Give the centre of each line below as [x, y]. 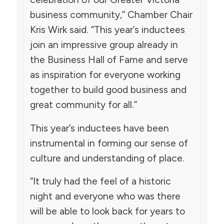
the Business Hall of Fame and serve [109, 60]
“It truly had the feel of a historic [100, 181]
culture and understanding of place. [107, 158]
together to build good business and [108, 90]
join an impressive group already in [104, 45]
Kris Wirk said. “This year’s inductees [107, 30]
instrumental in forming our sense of [109, 143]
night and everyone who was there [105, 196]
